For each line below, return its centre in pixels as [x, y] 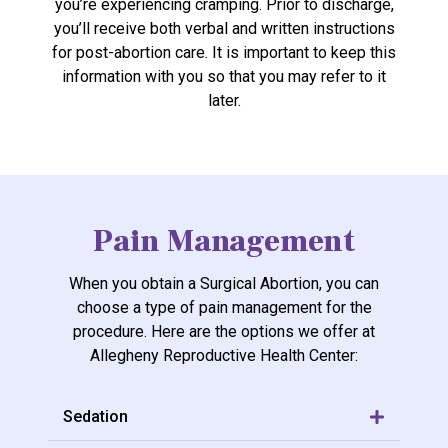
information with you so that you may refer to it [224, 76]
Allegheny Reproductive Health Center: [224, 356]
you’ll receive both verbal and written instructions [224, 28]
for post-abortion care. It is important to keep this [224, 52]
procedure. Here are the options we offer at [224, 332]
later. [224, 100]
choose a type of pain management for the [224, 308]
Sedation [95, 417]
